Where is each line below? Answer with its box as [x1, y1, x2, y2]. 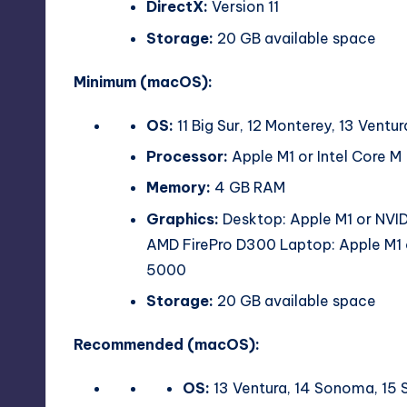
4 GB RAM [211, 178, 285, 197]
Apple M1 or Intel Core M [228, 147, 402, 166]
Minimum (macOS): [74, 72, 213, 91]
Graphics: [146, 209, 219, 228]
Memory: [146, 178, 211, 197]
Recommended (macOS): [74, 335, 260, 354]
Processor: [146, 147, 228, 166]
